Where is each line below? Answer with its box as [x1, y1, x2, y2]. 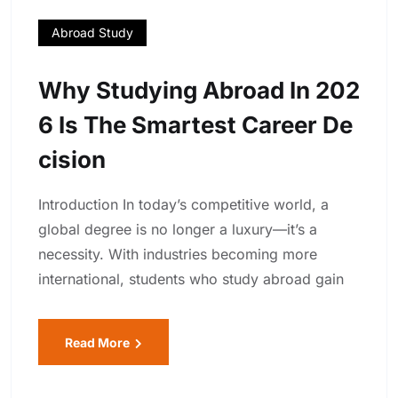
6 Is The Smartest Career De [38, 110, 353, 139]
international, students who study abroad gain [38, 269, 344, 288]
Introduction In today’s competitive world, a [38, 195, 329, 213]
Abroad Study [52, 24, 133, 40]
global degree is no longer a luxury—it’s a [38, 219, 317, 238]
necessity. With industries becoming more [38, 244, 317, 263]
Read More [65, 334, 132, 350]
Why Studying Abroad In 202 [38, 76, 360, 104]
